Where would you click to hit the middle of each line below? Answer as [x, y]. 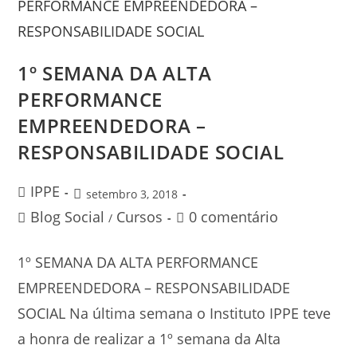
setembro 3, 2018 [132, 194]
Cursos [140, 217]
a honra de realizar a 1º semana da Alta [149, 339]
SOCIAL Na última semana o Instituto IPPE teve [175, 314]
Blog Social [68, 217]
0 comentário [234, 217]
